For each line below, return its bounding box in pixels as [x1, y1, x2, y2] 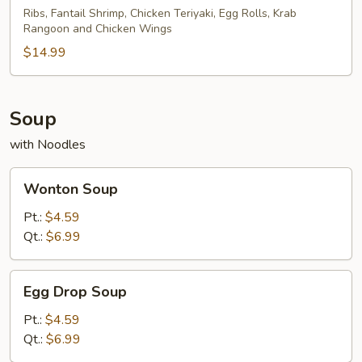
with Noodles [10, 136, 86, 154]
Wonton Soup [23, 179, 118, 199]
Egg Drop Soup [23, 282, 127, 301]
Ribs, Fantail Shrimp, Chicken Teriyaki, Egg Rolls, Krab [23, 6, 297, 21]
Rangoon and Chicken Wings [23, 21, 172, 36]
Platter [10, 5, 49, 23]
